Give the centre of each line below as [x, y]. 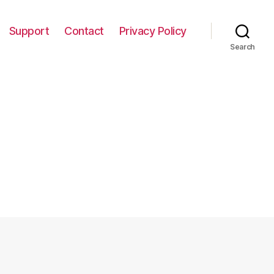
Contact [84, 31]
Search [243, 47]
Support [29, 31]
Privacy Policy [153, 31]
